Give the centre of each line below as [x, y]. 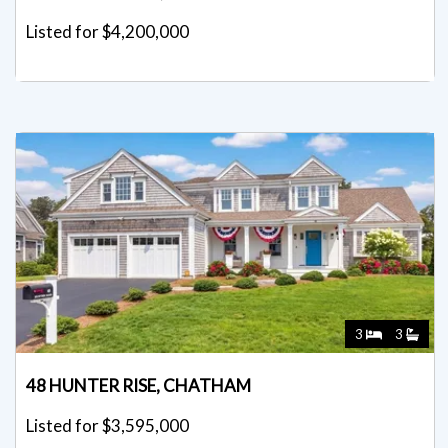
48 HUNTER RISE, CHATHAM [138, 393]
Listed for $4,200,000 [107, 39]
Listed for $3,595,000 [107, 433]
